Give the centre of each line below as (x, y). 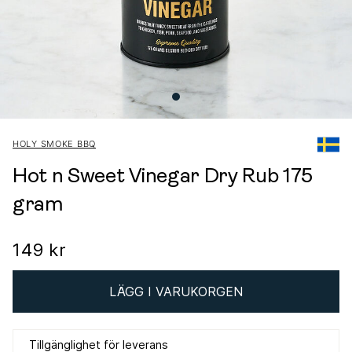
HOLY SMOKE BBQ (55, 144)
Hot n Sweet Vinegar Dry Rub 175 (163, 178)
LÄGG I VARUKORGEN (176, 292)
